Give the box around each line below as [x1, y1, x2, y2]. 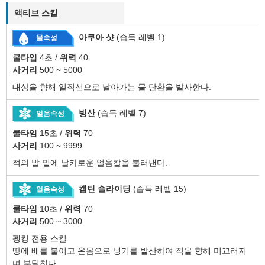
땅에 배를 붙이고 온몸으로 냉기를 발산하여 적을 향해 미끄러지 [12, 246, 247, 256]
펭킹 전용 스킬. [12, 234, 69, 244]
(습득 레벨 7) [98, 108, 146, 118]
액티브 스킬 [14, 8, 58, 18]
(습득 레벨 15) [133, 184, 186, 194]
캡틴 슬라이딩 [79, 184, 131, 194]
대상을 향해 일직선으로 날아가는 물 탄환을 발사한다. [12, 82, 211, 92]
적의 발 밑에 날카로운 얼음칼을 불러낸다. [12, 158, 167, 168]
